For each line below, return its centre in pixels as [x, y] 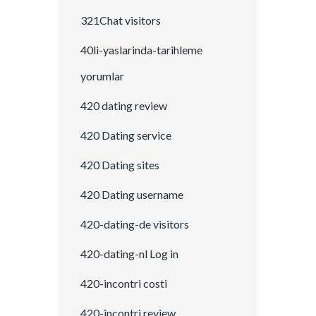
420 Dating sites [120, 164]
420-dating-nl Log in [129, 253]
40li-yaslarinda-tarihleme [141, 49]
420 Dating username [132, 194]
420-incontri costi [124, 283]
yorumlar [102, 75]
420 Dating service [126, 135]
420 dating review [124, 105]
